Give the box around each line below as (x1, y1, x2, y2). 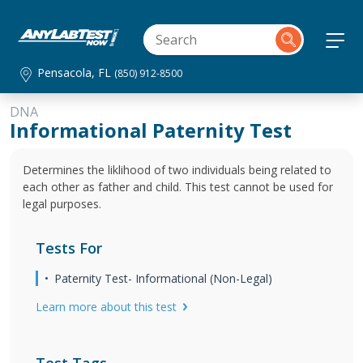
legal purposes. (23, 196, 101, 211)
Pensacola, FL (37, 65, 115, 80)
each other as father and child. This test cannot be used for (23, 179, 333, 194)
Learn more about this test (36, 299, 177, 314)
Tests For (36, 238, 102, 258)
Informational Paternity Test (10, 117, 292, 143)
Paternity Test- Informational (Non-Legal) (54, 271, 272, 286)
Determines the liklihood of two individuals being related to (23, 162, 331, 177)
